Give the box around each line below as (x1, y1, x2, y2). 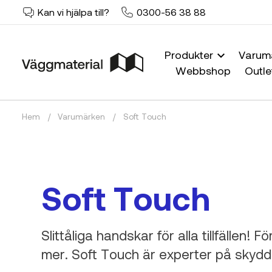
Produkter (165, 47, 217, 61)
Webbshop (175, 63, 231, 77)
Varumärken (58, 112, 106, 122)
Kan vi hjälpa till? (38, 6, 110, 18)
